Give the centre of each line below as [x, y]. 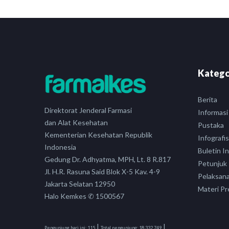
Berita [208, 99]
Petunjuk [212, 163]
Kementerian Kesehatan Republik [98, 135]
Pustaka [211, 125]
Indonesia [60, 147]
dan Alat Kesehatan [76, 123]
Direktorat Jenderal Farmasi [88, 110]
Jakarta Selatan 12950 [80, 184]
